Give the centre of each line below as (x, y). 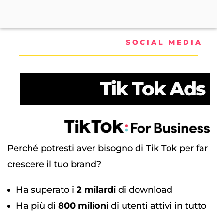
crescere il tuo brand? (54, 164)
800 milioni (83, 206)
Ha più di (37, 206)
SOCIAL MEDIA (164, 42)
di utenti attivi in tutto (157, 206)
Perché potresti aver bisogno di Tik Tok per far (108, 148)
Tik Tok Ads (152, 89)
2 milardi (96, 190)
